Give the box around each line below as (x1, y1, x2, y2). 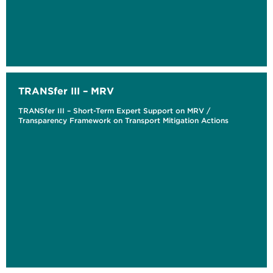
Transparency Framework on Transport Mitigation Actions (18, 116, 229, 126)
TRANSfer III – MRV (18, 85, 114, 97)
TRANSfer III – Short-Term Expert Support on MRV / (18, 106, 210, 116)
